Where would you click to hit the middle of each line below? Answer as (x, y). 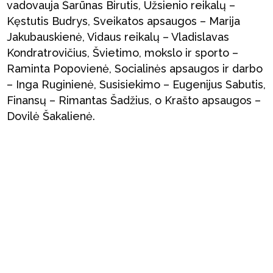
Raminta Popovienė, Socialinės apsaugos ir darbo (135, 69)
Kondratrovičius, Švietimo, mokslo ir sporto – (123, 53)
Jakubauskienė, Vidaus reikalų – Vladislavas (118, 37)
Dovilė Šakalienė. (51, 116)
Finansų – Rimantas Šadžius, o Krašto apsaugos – (134, 100)
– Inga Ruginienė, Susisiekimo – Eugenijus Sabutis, (136, 84)
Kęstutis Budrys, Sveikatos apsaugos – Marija (124, 21)
